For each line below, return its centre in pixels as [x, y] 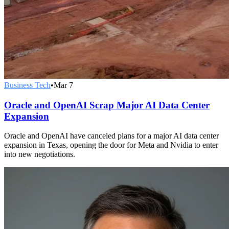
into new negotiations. [40, 154]
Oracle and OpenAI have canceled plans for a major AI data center [111, 136]
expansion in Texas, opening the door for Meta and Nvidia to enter [111, 145]
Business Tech [27, 85]
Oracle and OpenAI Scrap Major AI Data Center [107, 105]
